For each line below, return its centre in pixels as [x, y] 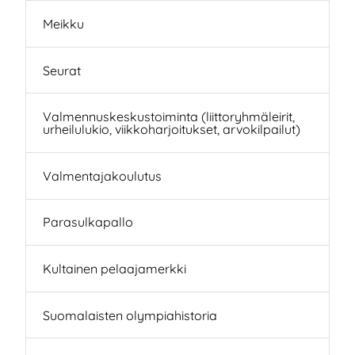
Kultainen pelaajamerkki [114, 269]
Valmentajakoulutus [102, 176]
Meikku [63, 24]
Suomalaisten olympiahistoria [130, 315]
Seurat [61, 70]
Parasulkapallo [88, 222]
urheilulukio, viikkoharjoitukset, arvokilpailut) [171, 130]
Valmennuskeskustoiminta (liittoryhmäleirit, [168, 117]
